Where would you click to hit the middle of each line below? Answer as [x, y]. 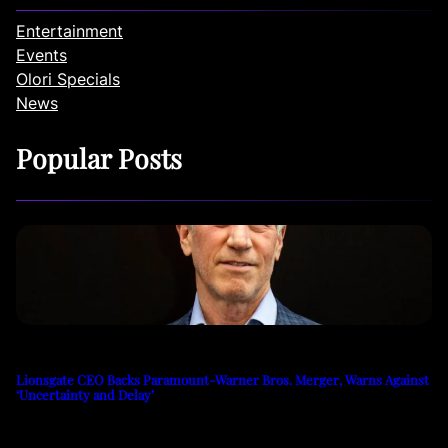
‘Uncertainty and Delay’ [85, 394]
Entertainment [69, 30]
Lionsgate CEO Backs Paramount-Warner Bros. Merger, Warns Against [222, 379]
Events [41, 54]
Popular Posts [99, 157]
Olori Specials [68, 78]
